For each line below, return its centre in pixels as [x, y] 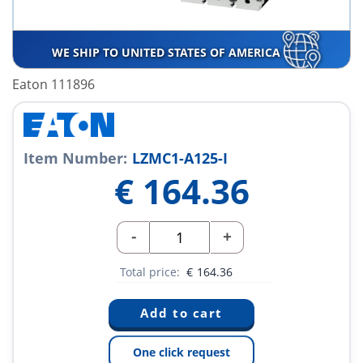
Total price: [152, 272]
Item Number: [75, 158]
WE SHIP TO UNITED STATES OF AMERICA [167, 53]
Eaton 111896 [53, 85]
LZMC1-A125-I [180, 158]
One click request [181, 352]
